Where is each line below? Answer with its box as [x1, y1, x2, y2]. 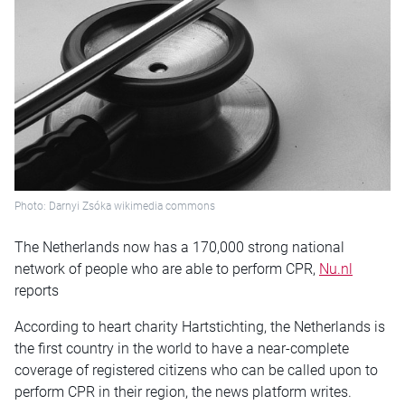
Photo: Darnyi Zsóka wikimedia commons [14, 199, 215, 212]
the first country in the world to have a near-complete [14, 340, 349, 358]
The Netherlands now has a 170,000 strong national [14, 239, 344, 257]
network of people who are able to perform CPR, [14, 260, 319, 278]
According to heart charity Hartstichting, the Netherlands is [14, 318, 385, 336]
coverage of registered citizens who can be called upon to [14, 362, 378, 380]
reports [14, 282, 59, 300]
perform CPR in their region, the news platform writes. [14, 383, 352, 401]
